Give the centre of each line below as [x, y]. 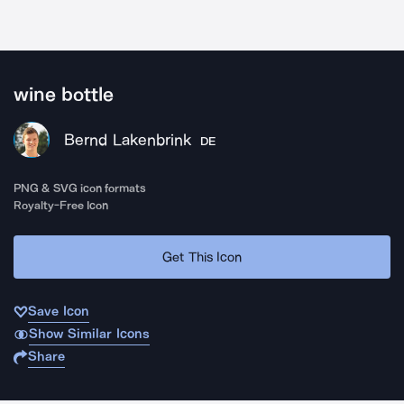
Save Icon [59, 311]
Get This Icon [202, 257]
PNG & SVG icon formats [80, 188]
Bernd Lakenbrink [128, 140]
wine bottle [64, 95]
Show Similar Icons [89, 334]
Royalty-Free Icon [61, 205]
